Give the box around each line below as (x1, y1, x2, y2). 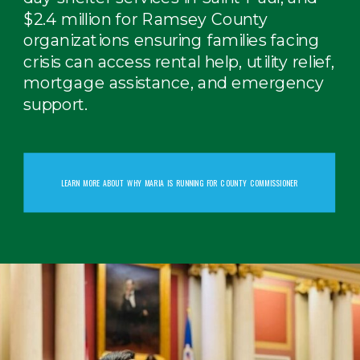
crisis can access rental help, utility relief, (23, 51, 334, 72)
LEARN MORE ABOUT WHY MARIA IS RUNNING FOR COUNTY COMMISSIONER (61, 177, 298, 189)
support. (23, 94, 88, 115)
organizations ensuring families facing (23, 30, 320, 51)
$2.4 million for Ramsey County (23, 9, 268, 30)
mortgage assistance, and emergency (23, 72, 325, 94)
